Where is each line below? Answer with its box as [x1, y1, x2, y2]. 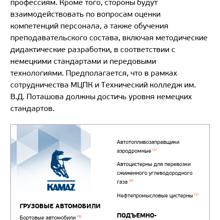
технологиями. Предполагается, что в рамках [10, 68, 177, 78]
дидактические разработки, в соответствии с [10, 45, 175, 55]
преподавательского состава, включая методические [10, 33, 208, 43]
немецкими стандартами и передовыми [10, 56, 156, 66]
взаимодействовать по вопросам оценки [10, 9, 161, 19]
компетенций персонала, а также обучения [10, 21, 168, 31]
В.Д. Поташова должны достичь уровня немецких [10, 92, 192, 102]
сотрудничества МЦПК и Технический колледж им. [10, 80, 196, 90]
